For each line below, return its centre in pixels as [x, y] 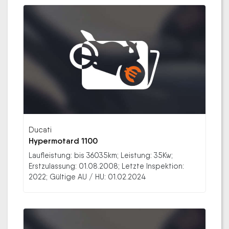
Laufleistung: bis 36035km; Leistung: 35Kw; [101, 155]
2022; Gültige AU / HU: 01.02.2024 [87, 177]
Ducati [40, 130]
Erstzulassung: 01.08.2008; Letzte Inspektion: [106, 166]
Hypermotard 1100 [63, 141]
